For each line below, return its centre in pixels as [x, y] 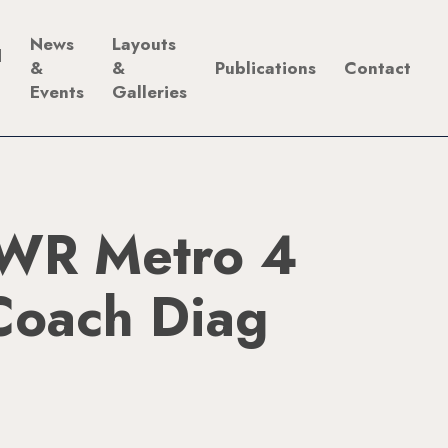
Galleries [150, 92]
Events [57, 92]
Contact [378, 68]
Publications [266, 68]
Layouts [144, 44]
